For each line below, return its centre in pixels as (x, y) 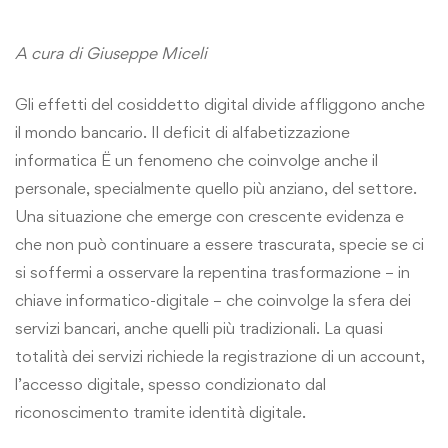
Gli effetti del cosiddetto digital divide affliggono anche (220, 103)
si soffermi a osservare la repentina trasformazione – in (212, 271)
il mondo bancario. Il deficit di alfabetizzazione (182, 131)
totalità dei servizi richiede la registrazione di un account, (220, 355)
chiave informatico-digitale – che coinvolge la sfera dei (213, 299)
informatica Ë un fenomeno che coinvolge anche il (196, 159)
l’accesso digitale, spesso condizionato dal (170, 383)
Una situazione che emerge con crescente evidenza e (209, 215)
